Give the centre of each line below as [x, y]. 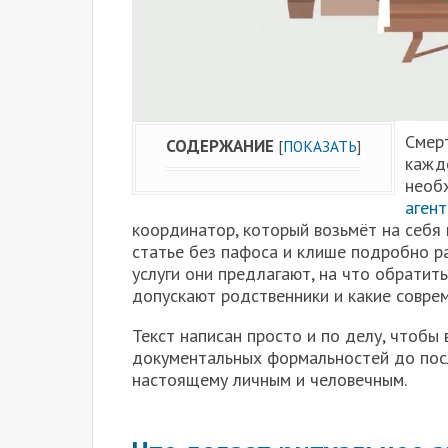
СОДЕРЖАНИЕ [220, 146]
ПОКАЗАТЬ [320, 146]
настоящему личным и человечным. [269, 379]
